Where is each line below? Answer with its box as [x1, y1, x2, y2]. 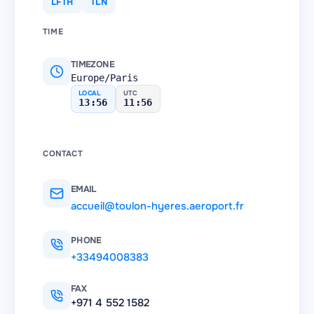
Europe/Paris [71, 72, 138, 83]
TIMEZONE [71, 59, 114, 70]
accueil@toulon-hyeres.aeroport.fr [71, 199, 244, 213]
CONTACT [43, 149, 83, 158]
